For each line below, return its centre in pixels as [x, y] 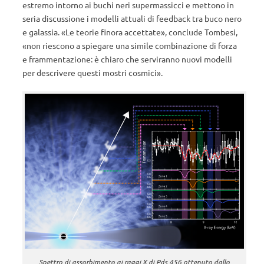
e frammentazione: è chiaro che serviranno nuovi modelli [127, 59]
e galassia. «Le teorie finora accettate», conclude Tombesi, [130, 32]
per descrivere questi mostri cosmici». [93, 72]
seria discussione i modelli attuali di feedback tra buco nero [132, 18]
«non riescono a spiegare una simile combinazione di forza [130, 45]
